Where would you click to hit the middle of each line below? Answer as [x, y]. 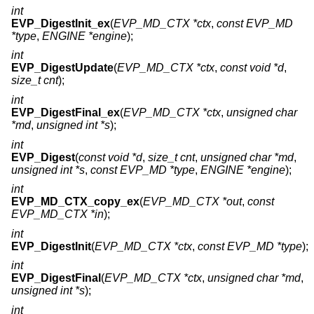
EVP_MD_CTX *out [192, 202]
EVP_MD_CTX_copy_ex [75, 202]
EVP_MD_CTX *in [57, 214]
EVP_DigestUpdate [62, 68]
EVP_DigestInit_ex [61, 23]
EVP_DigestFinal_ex [66, 113]
